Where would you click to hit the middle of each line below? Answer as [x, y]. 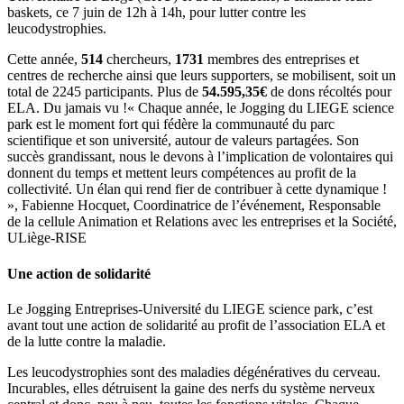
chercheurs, [139, 60]
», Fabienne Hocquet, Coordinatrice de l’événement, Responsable [194, 206]
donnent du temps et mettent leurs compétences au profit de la [182, 173]
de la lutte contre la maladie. [87, 341]
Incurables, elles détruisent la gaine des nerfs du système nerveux [191, 388]
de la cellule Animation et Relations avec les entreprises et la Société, [202, 222]
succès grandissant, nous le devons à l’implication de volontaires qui [200, 157]
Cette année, [44, 60]
